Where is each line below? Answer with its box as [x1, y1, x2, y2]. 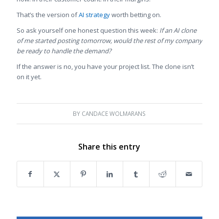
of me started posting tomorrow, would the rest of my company [16, 36, 202, 45]
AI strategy [78, 10, 110, 19]
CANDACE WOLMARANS [82, 109, 146, 118]
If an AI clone [159, 26, 197, 35]
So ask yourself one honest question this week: [16, 26, 159, 35]
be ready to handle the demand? [16, 46, 111, 56]
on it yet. [16, 72, 42, 82]
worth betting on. [109, 10, 161, 19]
